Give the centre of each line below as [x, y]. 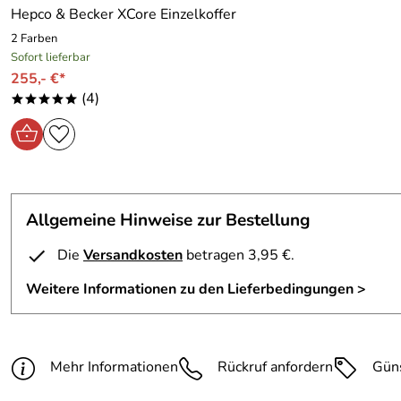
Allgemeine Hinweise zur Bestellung [168, 220]
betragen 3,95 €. [239, 255]
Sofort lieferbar [51, 57]
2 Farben [34, 38]
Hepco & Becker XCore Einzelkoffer [124, 14]
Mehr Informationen [114, 367]
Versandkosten [133, 255]
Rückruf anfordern [275, 367]
